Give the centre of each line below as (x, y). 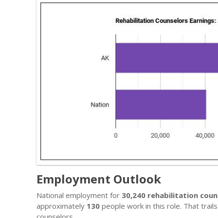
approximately (62, 206)
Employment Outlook (99, 179)
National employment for (79, 195)
